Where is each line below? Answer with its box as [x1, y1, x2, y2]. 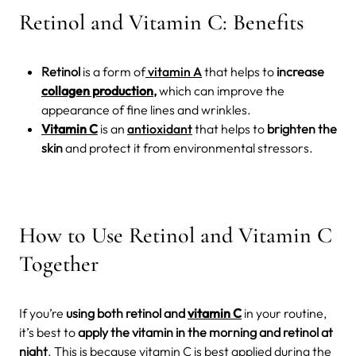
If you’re [19, 304, 64, 321]
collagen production [41, 82, 153, 99]
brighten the [265, 120, 337, 137]
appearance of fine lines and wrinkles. [41, 101, 251, 118]
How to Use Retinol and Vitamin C [19, 221, 332, 249]
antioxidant [127, 120, 192, 137]
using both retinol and [64, 304, 188, 321]
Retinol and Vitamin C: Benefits [19, 8, 304, 36]
